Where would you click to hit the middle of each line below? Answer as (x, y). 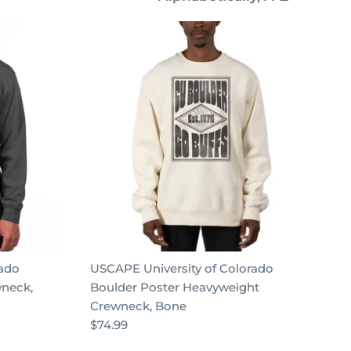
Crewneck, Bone (138, 306)
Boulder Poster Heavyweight (174, 287)
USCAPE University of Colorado (181, 268)
